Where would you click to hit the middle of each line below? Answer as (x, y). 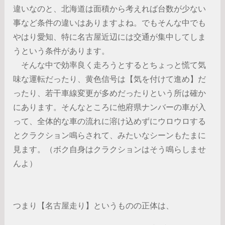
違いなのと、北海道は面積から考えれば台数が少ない (110, 9)
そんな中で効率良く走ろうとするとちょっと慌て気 (110, 65)
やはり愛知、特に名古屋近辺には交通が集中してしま (110, 37)
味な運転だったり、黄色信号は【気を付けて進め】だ (110, 79)
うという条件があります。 (62, 51)
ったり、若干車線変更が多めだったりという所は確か (110, 93)
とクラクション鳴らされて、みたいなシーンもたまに (110, 135)
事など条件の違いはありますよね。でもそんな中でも (110, 23)
